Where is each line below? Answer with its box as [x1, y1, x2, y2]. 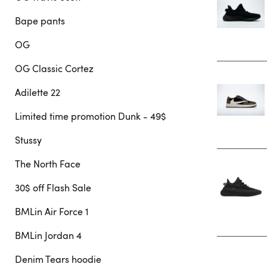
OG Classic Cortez [15, 62, 94, 75]
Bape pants [15, 14, 65, 27]
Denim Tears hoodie [15, 253, 101, 266]
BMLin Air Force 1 [15, 205, 89, 218]
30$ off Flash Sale [15, 181, 91, 194]
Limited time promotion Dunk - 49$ [15, 110, 166, 123]
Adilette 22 [15, 86, 60, 99]
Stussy [15, 133, 42, 147]
